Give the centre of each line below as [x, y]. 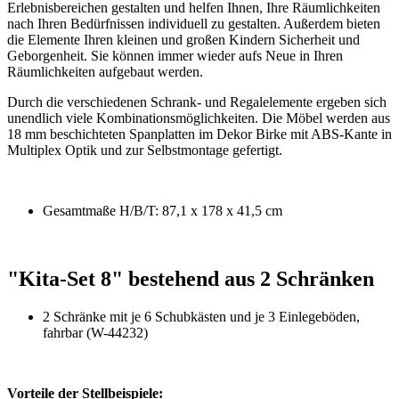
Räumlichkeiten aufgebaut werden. [105, 72]
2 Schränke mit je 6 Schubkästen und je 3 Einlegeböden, [201, 317]
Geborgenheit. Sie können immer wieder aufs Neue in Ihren [175, 56]
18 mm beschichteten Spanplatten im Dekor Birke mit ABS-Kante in [199, 134]
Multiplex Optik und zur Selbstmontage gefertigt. [145, 151]
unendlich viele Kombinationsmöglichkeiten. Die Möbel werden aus [199, 118]
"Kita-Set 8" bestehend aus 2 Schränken [191, 279]
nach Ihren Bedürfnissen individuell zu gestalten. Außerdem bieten [194, 24]
